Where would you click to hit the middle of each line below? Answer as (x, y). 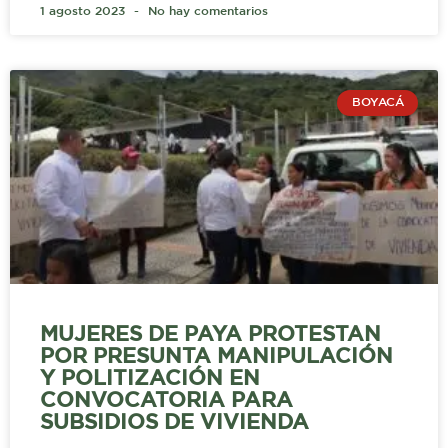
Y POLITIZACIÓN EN (150, 378)
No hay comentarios (206, 11)
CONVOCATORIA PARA (166, 400)
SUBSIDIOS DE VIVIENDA (174, 422)
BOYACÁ (377, 103)
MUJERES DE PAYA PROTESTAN (210, 334)
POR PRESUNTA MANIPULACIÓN (216, 356)
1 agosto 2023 (84, 11)
